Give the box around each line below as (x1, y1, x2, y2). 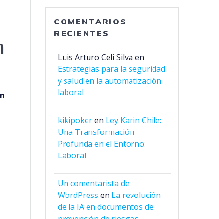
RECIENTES (54, 28, 109, 39)
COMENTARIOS (54, 17, 127, 27)
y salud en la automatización (58, 75, 162, 87)
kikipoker (58, 115, 93, 126)
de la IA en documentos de (58, 201, 154, 213)
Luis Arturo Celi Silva (58, 52, 133, 63)
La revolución (111, 190, 161, 201)
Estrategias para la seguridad (58, 64, 166, 75)
